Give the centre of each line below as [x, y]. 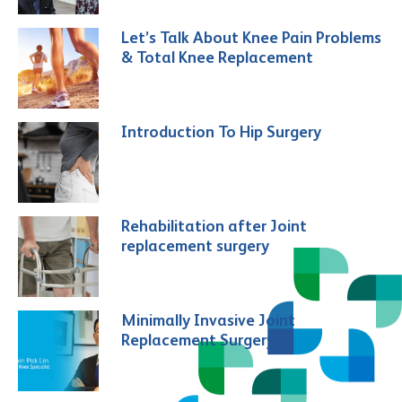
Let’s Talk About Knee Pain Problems [251, 37]
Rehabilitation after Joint [214, 225]
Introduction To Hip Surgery [221, 131]
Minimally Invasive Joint [208, 319]
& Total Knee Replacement [217, 57]
